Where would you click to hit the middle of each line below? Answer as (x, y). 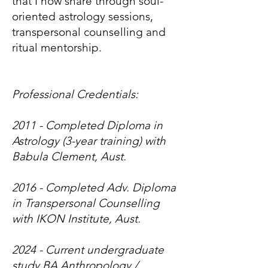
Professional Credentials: (75, 94)
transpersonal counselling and (89, 32)
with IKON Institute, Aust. (76, 219)
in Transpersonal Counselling (86, 203)
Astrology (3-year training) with (89, 141)
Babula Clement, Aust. (69, 156)
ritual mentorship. (57, 48)
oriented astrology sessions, (83, 16)
